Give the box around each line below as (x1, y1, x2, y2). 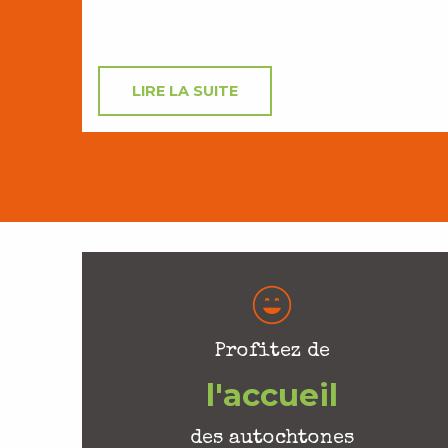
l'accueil (206, 376, 338, 415)
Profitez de (214, 342, 330, 363)
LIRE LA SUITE (132, 82, 238, 101)
